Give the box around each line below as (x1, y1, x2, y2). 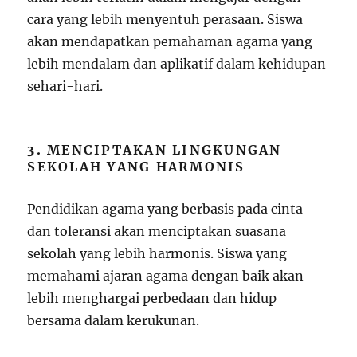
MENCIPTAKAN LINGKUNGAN (47, 141, 282, 158)
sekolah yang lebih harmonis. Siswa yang (27, 245, 288, 261)
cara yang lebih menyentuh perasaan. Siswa (27, 10, 304, 27)
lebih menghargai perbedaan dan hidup (27, 289, 277, 306)
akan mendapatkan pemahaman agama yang (27, 33, 313, 49)
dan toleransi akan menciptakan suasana (27, 222, 287, 239)
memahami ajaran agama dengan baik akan (27, 267, 304, 284)
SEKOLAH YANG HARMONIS (27, 158, 245, 175)
